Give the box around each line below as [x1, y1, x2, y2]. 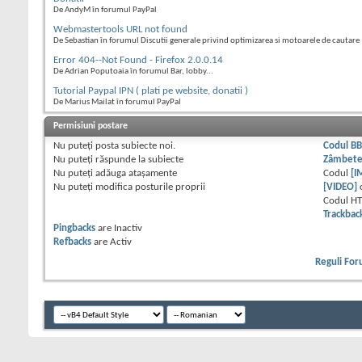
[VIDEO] [323, 182, 358, 193]
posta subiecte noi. [93, 141, 175, 152]
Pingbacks [53, 223, 95, 234]
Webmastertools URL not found [53, 24, 187, 36]
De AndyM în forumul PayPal [53, 6, 157, 15]
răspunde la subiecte [93, 154, 183, 166]
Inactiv [114, 223, 142, 234]
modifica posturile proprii [93, 182, 205, 193]
